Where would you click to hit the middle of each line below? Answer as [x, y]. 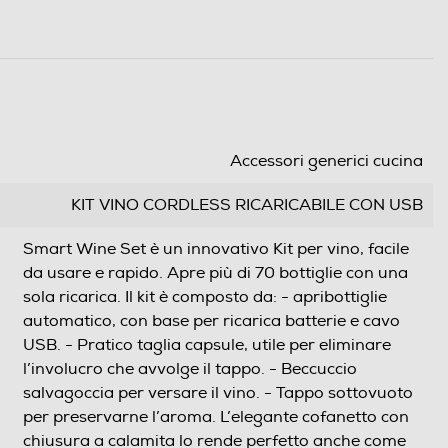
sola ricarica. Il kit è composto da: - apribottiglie [74, 297]
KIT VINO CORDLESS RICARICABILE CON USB [247, 205]
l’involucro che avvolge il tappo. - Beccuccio [190, 369]
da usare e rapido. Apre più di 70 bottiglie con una [95, 273]
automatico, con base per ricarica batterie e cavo [211, 321]
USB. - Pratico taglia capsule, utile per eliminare [207, 345]
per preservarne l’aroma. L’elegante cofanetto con [216, 417]
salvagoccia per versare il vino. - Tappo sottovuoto [218, 393]
